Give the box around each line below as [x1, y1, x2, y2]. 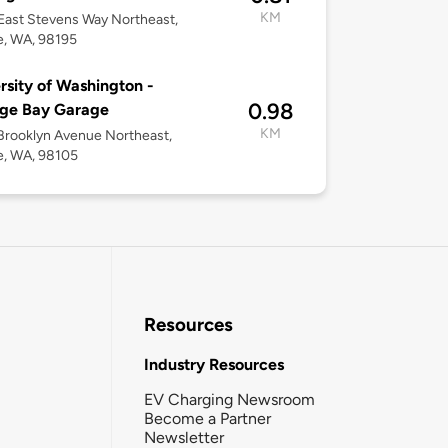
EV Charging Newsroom [144, 389, 315, 409]
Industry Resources [144, 354, 284, 374]
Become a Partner [144, 408, 271, 428]
